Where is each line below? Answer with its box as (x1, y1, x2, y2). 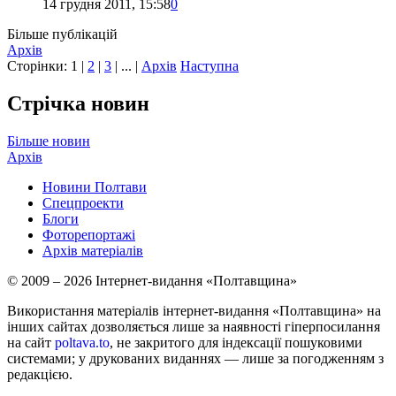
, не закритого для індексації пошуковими (110, 334, 362, 350)
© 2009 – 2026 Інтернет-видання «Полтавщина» (7, 272, 297, 288)
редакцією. (7, 366, 72, 382)
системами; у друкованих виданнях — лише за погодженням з (7, 350, 384, 366)
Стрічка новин (7, 92, 149, 116)
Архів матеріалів (42, 242, 143, 258)
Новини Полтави (42, 179, 147, 194)
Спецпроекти (42, 194, 124, 210)
